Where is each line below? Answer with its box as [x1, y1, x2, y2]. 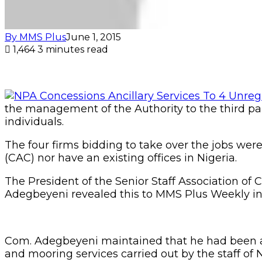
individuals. [5, 115, 64, 128]
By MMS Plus [5, 31, 66, 43]
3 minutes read [37, 43, 108, 55]
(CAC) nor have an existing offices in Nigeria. [5, 151, 237, 164]
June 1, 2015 [66, 31, 121, 43]
